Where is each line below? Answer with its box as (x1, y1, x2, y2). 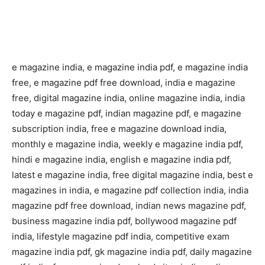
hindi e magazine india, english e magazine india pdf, (12, 153, 231, 165)
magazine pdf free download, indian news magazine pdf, (12, 199, 246, 211)
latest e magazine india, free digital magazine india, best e (12, 169, 253, 180)
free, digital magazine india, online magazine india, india (12, 92, 245, 104)
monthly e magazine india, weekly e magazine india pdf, (12, 138, 243, 150)
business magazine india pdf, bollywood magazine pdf (12, 215, 237, 227)
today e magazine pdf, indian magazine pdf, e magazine (12, 107, 241, 119)
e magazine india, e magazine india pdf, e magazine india (12, 61, 248, 73)
